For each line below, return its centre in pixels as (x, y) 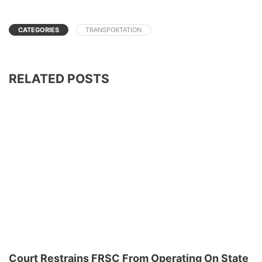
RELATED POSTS (59, 78)
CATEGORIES (39, 30)
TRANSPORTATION (113, 30)
